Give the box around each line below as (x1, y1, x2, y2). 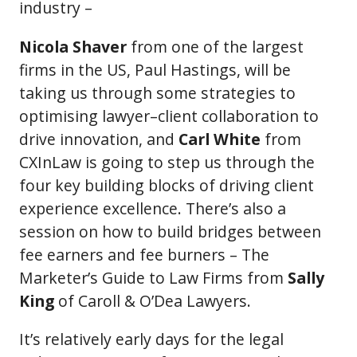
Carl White (178, 127, 261, 150)
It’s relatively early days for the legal (19, 328, 284, 350)
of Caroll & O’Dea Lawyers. (54, 289, 251, 312)
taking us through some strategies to (19, 81, 296, 104)
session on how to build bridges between (19, 220, 321, 242)
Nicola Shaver (19, 35, 127, 57)
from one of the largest (127, 35, 304, 57)
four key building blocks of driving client (19, 174, 314, 196)
